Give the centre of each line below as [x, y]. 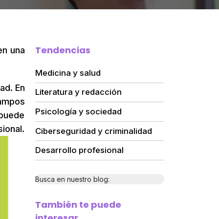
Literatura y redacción [78, 92]
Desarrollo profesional [79, 150]
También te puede [78, 204]
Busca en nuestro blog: [72, 179]
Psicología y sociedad [78, 111]
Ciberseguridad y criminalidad [93, 131]
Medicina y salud [68, 73]
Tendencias [63, 50]
